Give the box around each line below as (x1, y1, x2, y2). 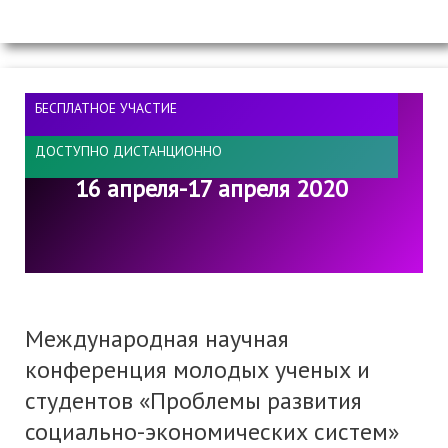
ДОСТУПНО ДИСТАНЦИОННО (35, 141, 222, 160)
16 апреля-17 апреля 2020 (75, 172, 348, 204)
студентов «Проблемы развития (25, 385, 362, 417)
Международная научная (25, 323, 289, 355)
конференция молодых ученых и (25, 354, 370, 386)
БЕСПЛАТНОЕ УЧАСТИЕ (35, 99, 177, 118)
